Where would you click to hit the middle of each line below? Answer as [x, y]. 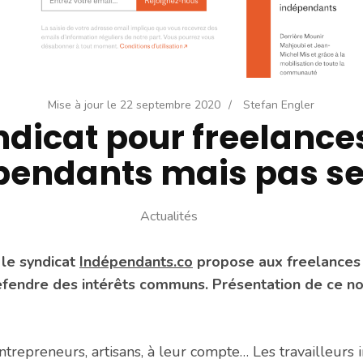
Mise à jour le [84, 105]
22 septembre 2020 [171, 105]
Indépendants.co [136, 262]
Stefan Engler [279, 105]
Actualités [169, 216]
